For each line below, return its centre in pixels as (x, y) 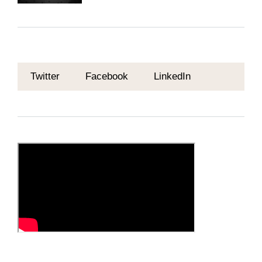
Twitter (45, 76)
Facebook (107, 76)
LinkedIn (172, 76)
